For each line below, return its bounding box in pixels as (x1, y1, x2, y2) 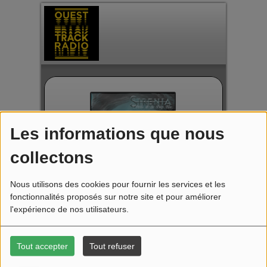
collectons (10, 148, 94, 167)
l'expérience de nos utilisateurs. (10, 204, 131, 214)
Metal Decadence (82, 203, 185, 218)
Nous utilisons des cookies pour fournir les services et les (10, 179, 225, 189)
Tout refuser (89, 241, 135, 252)
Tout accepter (16, 241, 68, 252)
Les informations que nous (10, 124, 225, 143)
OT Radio (111, 186, 157, 198)
